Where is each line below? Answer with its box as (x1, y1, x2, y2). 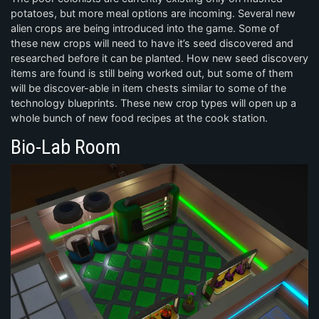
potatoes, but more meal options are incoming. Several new (11, 7, 296, 19)
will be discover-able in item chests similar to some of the (11, 82, 286, 94)
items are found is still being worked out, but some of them (11, 67, 293, 79)
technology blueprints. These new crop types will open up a (11, 97, 296, 109)
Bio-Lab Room (11, 135, 120, 159)
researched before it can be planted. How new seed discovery (11, 52, 308, 64)
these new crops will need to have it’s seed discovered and (11, 37, 293, 49)
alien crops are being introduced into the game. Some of (11, 22, 279, 34)
